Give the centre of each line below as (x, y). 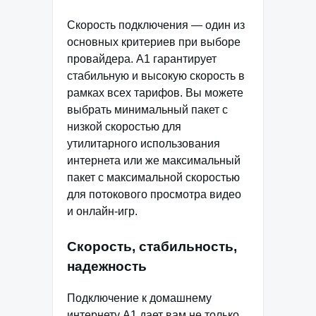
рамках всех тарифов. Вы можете (155, 92)
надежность (107, 266)
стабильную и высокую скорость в (156, 75)
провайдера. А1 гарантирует (142, 59)
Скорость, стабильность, (152, 246)
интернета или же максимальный (154, 160)
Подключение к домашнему (139, 298)
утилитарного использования (144, 143)
